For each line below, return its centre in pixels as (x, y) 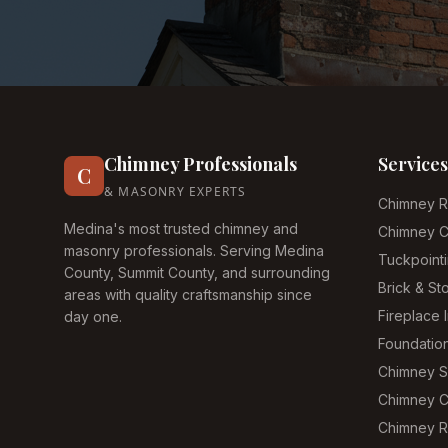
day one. (93, 316)
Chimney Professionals (200, 164)
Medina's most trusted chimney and (181, 228)
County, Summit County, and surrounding (197, 272)
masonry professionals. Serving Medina (194, 250)
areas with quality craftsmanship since (188, 294)
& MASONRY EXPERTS (175, 191)
